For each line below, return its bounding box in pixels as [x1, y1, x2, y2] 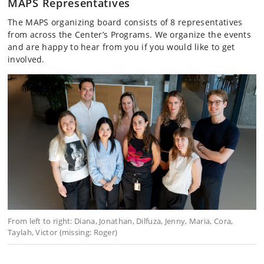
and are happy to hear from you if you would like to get [8, 41, 235, 52]
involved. [8, 53, 47, 65]
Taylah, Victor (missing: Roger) [8, 226, 118, 237]
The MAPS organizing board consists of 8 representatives [8, 16, 243, 28]
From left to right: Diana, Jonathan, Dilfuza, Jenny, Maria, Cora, [8, 215, 233, 226]
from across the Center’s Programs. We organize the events [8, 28, 252, 40]
